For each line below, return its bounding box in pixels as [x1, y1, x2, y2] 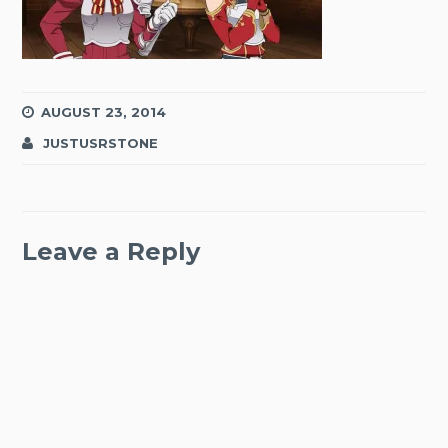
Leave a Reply [22, 237, 201, 267]
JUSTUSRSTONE [43, 134, 159, 151]
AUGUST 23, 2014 [41, 104, 167, 121]
